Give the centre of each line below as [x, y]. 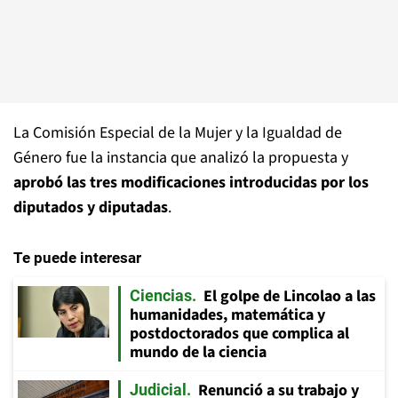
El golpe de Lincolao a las [290, 296]
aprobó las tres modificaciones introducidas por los [191, 183]
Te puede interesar [77, 258]
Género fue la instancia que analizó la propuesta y [181, 158]
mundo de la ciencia [198, 352]
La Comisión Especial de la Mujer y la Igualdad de [178, 133]
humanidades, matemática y [227, 315]
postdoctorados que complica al [239, 334]
